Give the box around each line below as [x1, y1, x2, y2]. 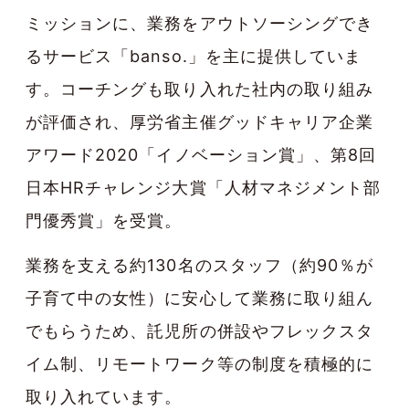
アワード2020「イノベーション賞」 [26, 145, 313, 165]
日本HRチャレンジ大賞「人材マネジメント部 [26, 178, 382, 198]
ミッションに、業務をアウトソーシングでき [26, 14, 374, 34]
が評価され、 [26, 112, 131, 132]
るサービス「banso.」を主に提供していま [26, 47, 362, 67]
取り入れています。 [26, 387, 183, 407]
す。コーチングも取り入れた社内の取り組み [26, 79, 373, 100]
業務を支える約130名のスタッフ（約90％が [26, 256, 374, 276]
